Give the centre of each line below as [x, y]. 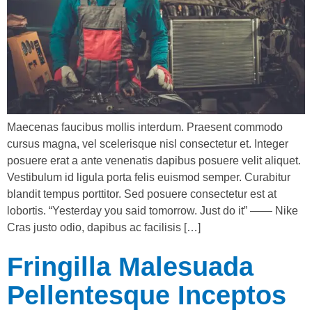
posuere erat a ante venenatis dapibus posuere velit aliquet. [154, 160]
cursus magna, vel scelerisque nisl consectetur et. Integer [148, 143]
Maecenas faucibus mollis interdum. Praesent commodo [145, 127]
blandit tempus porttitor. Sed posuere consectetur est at [142, 194]
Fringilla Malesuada [130, 266]
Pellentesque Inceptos [147, 295]
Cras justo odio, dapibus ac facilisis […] [104, 227]
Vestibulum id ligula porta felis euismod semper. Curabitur [149, 177]
